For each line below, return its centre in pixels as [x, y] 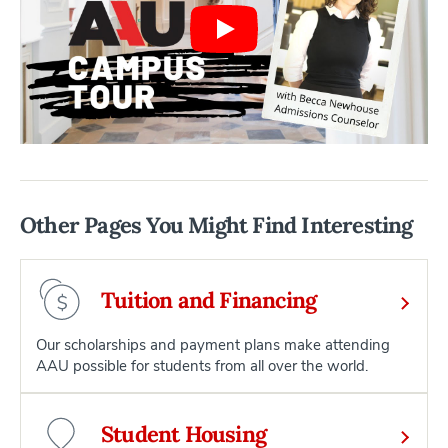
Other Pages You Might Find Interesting [216, 225]
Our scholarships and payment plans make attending [213, 345]
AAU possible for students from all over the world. [202, 366]
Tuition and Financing [209, 300]
